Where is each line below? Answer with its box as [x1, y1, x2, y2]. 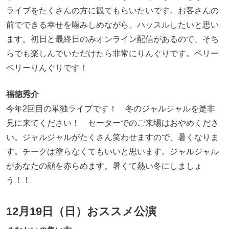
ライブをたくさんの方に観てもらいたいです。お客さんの [6, 6, 219, 15]
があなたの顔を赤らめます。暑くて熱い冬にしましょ [6, 162, 202, 171]
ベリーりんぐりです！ [6, 63, 88, 73]
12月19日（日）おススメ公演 [6, 205, 156, 218]
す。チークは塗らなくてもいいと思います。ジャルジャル [6, 147, 219, 156]
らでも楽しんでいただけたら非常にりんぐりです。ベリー [6, 49, 219, 58]
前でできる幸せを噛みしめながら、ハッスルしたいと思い [6, 20, 219, 30]
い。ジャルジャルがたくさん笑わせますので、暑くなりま [6, 133, 219, 142]
